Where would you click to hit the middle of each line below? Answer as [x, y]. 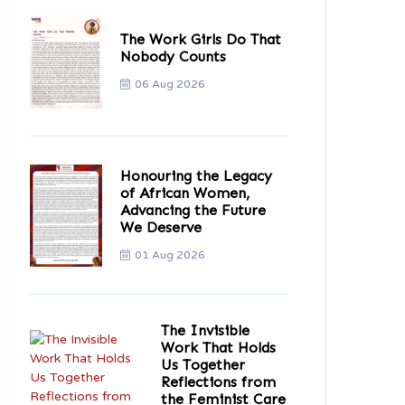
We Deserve [161, 227]
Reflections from [219, 381]
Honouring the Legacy [196, 175]
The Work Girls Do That [201, 40]
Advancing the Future [193, 210]
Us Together [203, 364]
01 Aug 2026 [170, 254]
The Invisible [206, 330]
